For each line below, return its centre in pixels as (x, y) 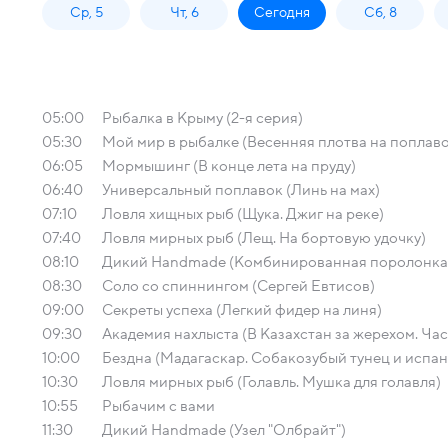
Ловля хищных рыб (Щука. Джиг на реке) (243, 214)
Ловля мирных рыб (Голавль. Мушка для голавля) (271, 382)
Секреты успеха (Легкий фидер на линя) (242, 310)
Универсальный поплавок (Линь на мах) (241, 190)
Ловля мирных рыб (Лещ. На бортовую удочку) (264, 238)
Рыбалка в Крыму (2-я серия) (202, 118)
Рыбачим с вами (158, 406)
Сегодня (282, 12)
